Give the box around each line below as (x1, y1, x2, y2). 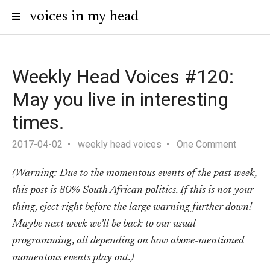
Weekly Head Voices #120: (12, 65, 234, 88)
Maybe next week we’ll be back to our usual (12, 219, 196, 230)
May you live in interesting (12, 88, 228, 111)
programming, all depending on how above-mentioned (12, 236, 244, 247)
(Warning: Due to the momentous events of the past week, (12, 168, 257, 180)
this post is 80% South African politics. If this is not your (12, 185, 254, 196)
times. (12, 111, 64, 134)
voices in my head (30, 10, 139, 24)
